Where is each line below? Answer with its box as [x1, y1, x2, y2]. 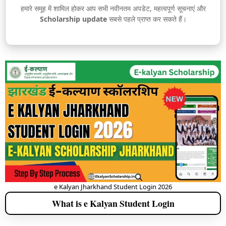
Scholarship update [39, 14, 107, 24]
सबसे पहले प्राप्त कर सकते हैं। [106, 14, 187, 24]
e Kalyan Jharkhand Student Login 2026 [54, 182, 172, 191]
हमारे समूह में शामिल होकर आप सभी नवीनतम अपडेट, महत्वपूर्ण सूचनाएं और [20, 4, 206, 13]
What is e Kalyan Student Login [51, 197, 175, 210]
